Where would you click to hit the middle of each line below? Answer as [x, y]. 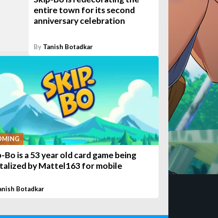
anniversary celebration [80, 21]
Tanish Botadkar [68, 47]
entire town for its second [84, 10]
